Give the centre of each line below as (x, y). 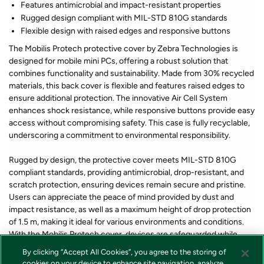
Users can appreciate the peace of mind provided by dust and (121, 197)
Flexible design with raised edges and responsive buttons (126, 31)
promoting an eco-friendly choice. (71, 247)
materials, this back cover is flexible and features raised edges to (127, 86)
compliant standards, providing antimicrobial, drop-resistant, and (126, 173)
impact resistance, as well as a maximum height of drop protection (130, 210)
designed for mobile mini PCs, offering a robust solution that (118, 61)
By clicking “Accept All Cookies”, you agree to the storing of (125, 252)
